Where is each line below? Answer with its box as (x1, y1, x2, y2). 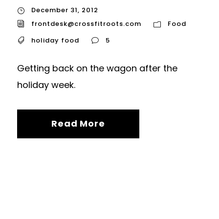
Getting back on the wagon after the (17, 62, 177, 74)
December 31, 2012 (31, 5, 98, 15)
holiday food (31, 35, 79, 45)
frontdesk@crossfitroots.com (31, 19, 141, 28)
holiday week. (17, 78, 75, 91)
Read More (51, 117, 105, 130)
